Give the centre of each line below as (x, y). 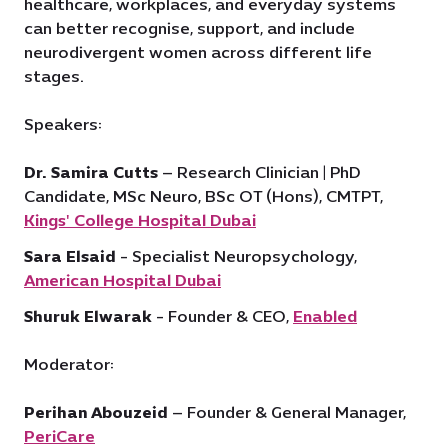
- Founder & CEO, (222, 316)
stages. (54, 76)
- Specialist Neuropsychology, (236, 256)
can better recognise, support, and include (189, 28)
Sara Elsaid (70, 256)
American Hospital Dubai (122, 280)
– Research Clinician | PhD (259, 172)
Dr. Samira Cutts (91, 172)
